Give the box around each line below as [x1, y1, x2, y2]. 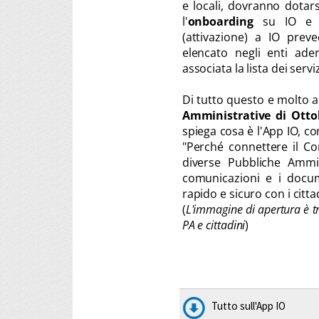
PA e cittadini [182, 217, 246, 233]
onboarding [187, 14, 263, 29]
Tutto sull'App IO [211, 299, 286, 313]
